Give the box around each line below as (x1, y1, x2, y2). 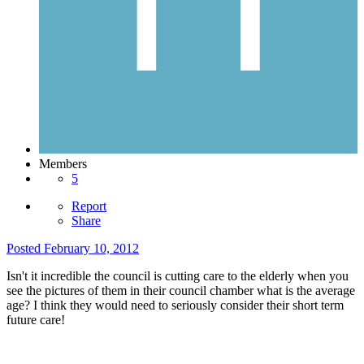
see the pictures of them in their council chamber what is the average (6, 283, 355, 297)
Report (71, 198, 106, 213)
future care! (6, 312, 65, 327)
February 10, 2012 (44, 240, 139, 255)
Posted (6, 240, 44, 255)
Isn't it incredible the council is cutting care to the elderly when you (6, 268, 349, 283)
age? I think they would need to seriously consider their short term (6, 297, 344, 312)
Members (39, 156, 87, 171)
